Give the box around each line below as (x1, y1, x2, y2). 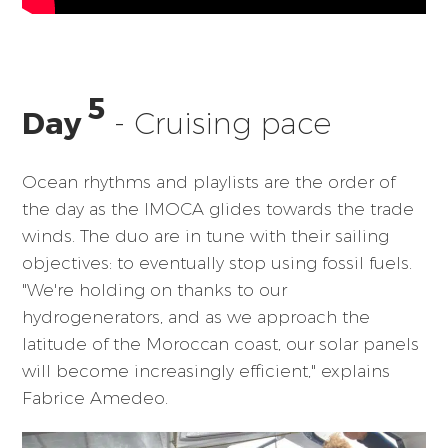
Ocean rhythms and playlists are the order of (22, 171, 396, 192)
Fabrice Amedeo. (22, 387, 169, 408)
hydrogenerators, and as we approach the (22, 306, 371, 327)
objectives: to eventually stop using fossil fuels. (22, 252, 413, 273)
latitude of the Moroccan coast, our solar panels (22, 333, 420, 354)
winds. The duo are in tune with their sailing (22, 225, 390, 246)
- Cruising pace (105, 104, 332, 142)
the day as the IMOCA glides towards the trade (22, 198, 415, 219)
